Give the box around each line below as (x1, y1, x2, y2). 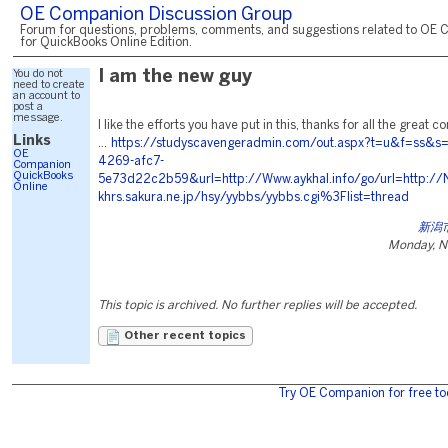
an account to (13, 91, 80, 101)
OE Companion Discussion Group (20, 7, 292, 24)
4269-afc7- (98, 156, 164, 167)
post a (13, 102, 43, 112)
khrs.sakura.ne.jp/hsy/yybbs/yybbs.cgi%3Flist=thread (98, 192, 409, 203)
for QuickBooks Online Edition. (20, 37, 192, 48)
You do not (13, 69, 63, 79)
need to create (13, 80, 85, 90)
